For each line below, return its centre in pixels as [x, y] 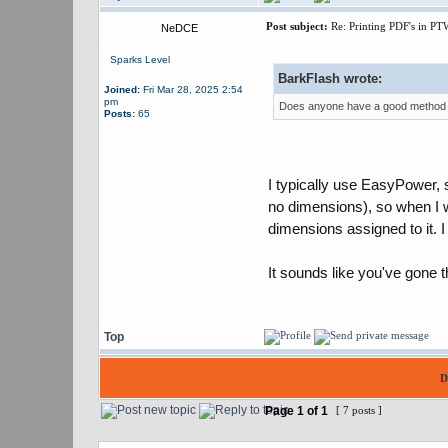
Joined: [122, 89]
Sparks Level [140, 59]
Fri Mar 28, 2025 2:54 [191, 89]
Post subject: [297, 26]
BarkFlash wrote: [330, 78]
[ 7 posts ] [359, 410]
